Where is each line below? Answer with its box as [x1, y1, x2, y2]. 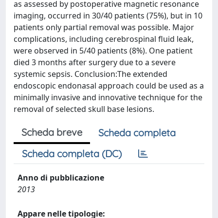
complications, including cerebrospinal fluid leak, [14, 34, 194, 44]
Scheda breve [21, 126, 82, 138]
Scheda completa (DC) [22, 147, 122, 160]
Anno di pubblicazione [18, 172, 104, 183]
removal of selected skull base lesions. [14, 104, 154, 114]
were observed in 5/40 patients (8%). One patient [14, 45, 193, 56]
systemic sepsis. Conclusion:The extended [14, 69, 167, 79]
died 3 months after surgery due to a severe [14, 57, 176, 68]
